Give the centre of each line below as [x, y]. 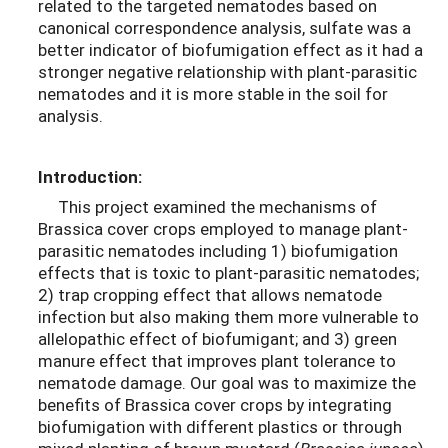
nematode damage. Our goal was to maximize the [227, 383]
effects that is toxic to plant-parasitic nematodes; [228, 273]
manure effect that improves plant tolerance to [217, 361]
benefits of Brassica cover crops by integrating [215, 405]
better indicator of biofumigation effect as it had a [230, 49]
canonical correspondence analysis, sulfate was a [224, 27]
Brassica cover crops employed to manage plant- [223, 229]
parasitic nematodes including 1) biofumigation [218, 251]
